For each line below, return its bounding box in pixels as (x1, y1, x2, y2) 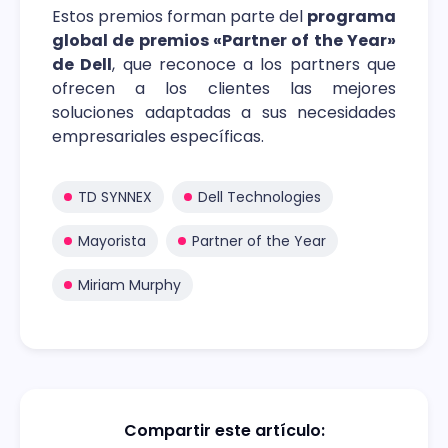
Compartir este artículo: (123, 418, 325, 442)
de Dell (52, 52, 113, 76)
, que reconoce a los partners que (112, 52, 397, 76)
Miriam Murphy (78, 274, 181, 295)
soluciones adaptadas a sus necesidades (52, 100, 396, 124)
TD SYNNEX (78, 186, 152, 207)
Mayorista (78, 230, 146, 251)
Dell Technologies (198, 186, 321, 207)
